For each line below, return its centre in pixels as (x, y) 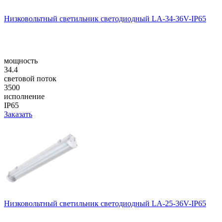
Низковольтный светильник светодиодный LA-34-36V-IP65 (105, 18)
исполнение (24, 96)
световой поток (30, 78)
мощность (21, 60)
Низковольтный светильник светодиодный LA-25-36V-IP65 (105, 203)
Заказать (18, 114)
